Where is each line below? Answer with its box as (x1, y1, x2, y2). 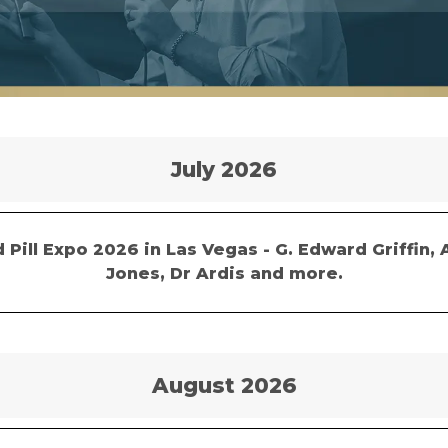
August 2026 (151, 373, 297, 398)
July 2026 (171, 157, 277, 182)
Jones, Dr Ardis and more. (105, 264, 343, 283)
